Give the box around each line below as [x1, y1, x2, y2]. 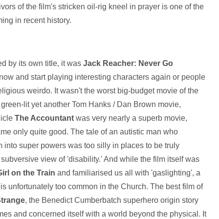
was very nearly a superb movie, [73, 114, 187, 123]
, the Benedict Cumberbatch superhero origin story [24, 196, 198, 205]
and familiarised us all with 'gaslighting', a [55, 169, 200, 177]
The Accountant [12, 114, 74, 123]
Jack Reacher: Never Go [83, 59, 173, 68]
